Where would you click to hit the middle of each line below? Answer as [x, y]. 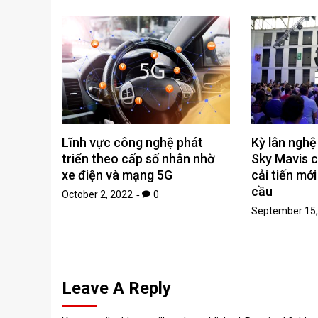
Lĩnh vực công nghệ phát [132, 143]
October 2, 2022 [97, 195]
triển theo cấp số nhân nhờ [138, 159]
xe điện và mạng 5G [117, 175]
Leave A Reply [116, 289]
